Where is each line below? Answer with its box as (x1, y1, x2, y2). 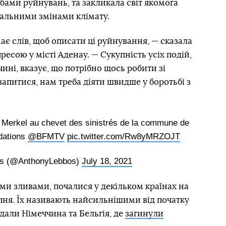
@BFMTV (28, 132, 65, 142)
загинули (125, 209, 163, 218)
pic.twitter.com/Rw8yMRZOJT (67, 132, 180, 142)
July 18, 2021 (81, 156, 132, 166)
